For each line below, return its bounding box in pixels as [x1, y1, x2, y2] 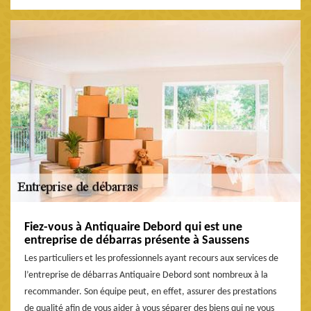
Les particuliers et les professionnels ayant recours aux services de [24, 253, 278, 264]
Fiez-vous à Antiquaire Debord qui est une [24, 220, 242, 234]
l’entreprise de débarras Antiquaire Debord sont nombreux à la [24, 269, 268, 280]
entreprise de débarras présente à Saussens [24, 233, 249, 247]
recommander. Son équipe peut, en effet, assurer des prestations [24, 286, 276, 297]
